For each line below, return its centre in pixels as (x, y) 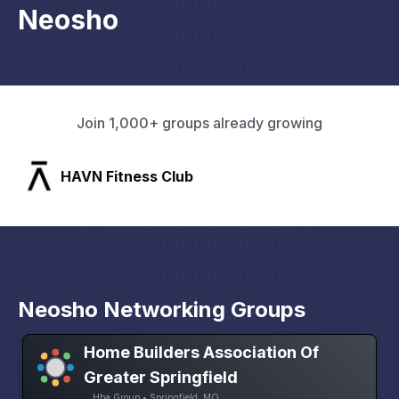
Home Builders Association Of (202, 352)
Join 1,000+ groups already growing (199, 123)
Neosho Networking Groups (162, 310)
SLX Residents (112, 176)
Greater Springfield (161, 377)
